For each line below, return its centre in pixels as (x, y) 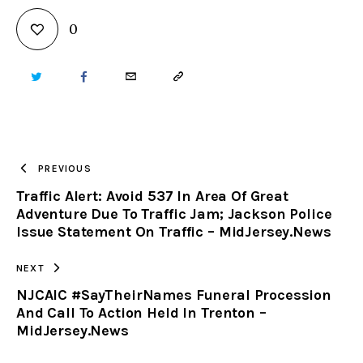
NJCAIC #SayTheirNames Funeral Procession (174, 295)
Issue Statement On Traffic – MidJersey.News (174, 231)
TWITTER (55, 77)
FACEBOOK (110, 77)
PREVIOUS (65, 169)
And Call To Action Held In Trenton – (141, 313)
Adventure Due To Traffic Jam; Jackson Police (174, 214)
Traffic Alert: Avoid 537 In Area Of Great (152, 196)
